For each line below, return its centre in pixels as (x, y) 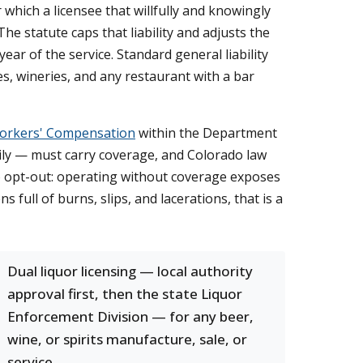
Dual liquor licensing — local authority (130, 271)
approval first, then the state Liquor (125, 294)
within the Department (206, 133)
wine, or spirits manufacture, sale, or (127, 339)
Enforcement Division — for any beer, (130, 316)
